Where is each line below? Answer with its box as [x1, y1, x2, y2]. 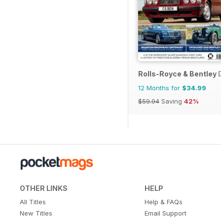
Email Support [144, 209, 186, 218]
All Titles [20, 198, 46, 206]
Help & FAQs [144, 198, 183, 206]
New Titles [20, 209, 52, 218]
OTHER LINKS [20, 184, 68, 193]
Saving [159, 97, 184, 106]
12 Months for [138, 84, 182, 92]
